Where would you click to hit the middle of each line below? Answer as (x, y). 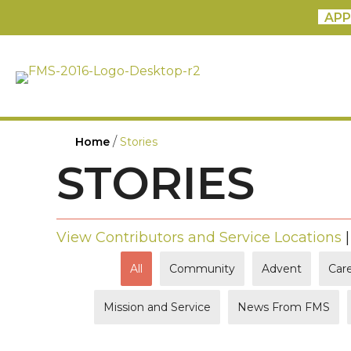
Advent (282, 268)
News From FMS (284, 307)
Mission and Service (157, 307)
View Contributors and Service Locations (199, 237)
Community (202, 268)
